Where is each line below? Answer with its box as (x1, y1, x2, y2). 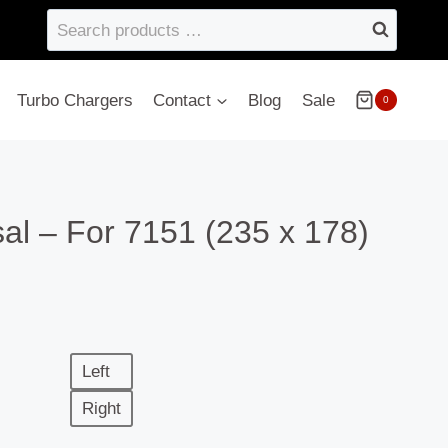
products (46, 38, 111, 58)
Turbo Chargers (16, 90, 133, 110)
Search (46, 11, 99, 31)
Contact (153, 90, 211, 110)
